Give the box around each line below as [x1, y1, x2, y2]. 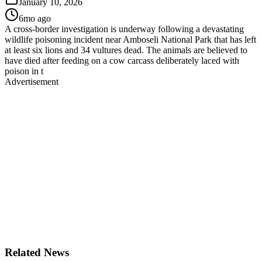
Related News [5, 246, 69, 259]
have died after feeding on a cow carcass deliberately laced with [5, 55, 239, 65]
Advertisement [5, 76, 58, 87]
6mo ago [19, 13, 51, 23]
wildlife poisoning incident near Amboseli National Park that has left [5, 34, 256, 44]
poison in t [5, 65, 43, 76]
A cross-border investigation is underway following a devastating [5, 23, 244, 34]
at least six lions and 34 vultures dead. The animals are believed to [5, 44, 247, 55]
